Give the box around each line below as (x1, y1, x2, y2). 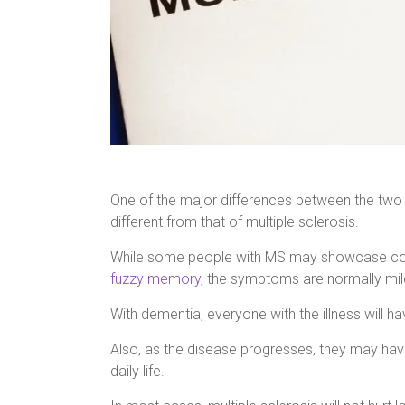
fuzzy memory (110, 269, 201, 287)
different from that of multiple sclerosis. (110, 212, 359, 231)
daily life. (110, 362, 165, 380)
